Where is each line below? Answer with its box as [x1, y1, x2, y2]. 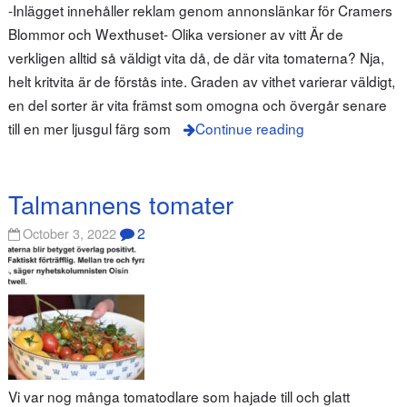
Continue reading [194, 118, 304, 139]
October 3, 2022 [23, 223, 117, 243]
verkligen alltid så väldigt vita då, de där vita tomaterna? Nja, [7, 47, 384, 68]
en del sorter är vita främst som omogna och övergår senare [7, 94, 387, 115]
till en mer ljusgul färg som [7, 118, 171, 139]
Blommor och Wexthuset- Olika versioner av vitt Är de [7, 24, 343, 45]
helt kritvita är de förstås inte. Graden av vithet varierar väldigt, [7, 71, 395, 92]
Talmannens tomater [7, 185, 233, 222]
